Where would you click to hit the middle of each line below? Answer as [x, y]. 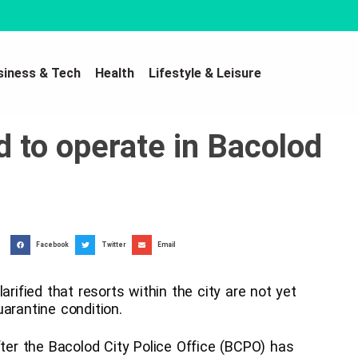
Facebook [53, 245]
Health [115, 73]
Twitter [113, 245]
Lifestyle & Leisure [205, 73]
